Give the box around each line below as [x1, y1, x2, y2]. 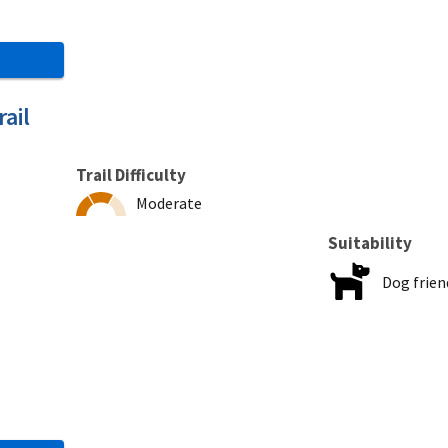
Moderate [136, 192, 202, 213]
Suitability [328, 231, 412, 254]
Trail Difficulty [76, 163, 186, 186]
